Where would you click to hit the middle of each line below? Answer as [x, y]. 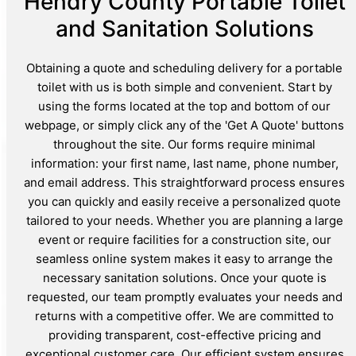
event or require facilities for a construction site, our [184, 239]
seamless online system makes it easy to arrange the [184, 258]
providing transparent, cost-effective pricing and [184, 335]
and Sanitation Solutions [184, 28]
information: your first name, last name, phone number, [184, 163]
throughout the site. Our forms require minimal [184, 144]
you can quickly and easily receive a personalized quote [184, 201]
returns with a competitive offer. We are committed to [184, 315]
